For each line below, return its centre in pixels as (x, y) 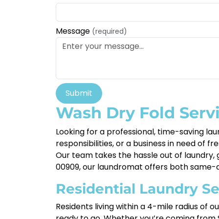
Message (74, 31)
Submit (79, 93)
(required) (109, 31)
